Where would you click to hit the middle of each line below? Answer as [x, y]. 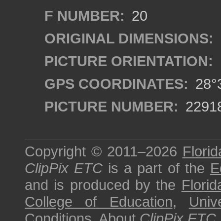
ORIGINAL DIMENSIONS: [129, 38]
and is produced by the [103, 185]
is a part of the [156, 168]
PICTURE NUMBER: [111, 106]
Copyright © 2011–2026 [104, 151]
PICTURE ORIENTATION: [129, 61]
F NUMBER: [85, 16]
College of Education [99, 202]
